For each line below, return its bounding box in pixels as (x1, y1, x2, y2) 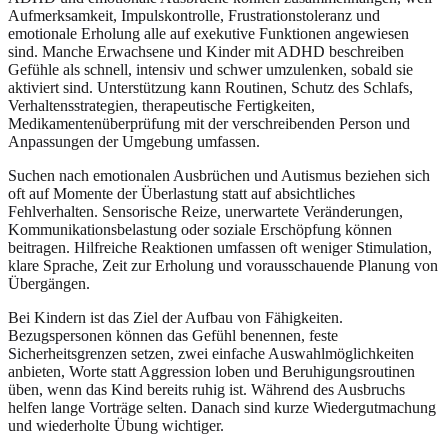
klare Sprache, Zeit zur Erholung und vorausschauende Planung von (8, 256, 438, 274)
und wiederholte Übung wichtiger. (8, 416, 224, 434)
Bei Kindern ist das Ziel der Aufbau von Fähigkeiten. (8, 308, 343, 326)
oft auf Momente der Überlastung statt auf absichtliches (8, 184, 355, 202)
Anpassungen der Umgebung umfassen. (8, 132, 260, 150)
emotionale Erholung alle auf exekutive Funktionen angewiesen (8, 24, 409, 42)
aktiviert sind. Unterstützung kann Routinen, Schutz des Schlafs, (8, 78, 413, 96)
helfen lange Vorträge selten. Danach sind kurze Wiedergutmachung (8, 398, 436, 416)
